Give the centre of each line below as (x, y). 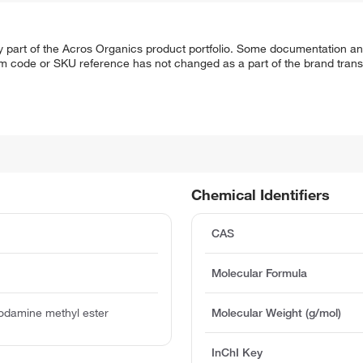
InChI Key (237, 353)
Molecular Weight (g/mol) (277, 313)
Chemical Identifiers (261, 195)
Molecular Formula (260, 273)
